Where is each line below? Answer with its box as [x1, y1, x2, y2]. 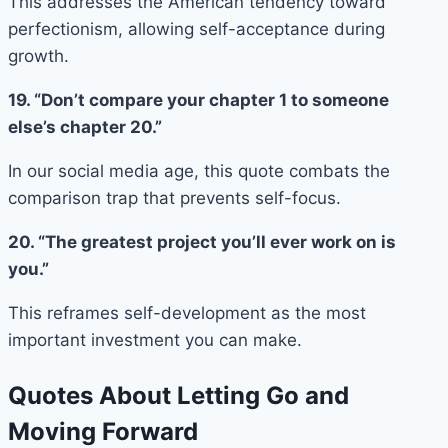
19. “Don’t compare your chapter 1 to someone [8, 89, 389, 110]
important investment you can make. [8, 329, 302, 350]
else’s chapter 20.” [8, 116, 162, 137]
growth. [8, 45, 69, 66]
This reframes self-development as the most [8, 302, 366, 323]
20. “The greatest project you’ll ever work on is [8, 231, 396, 252]
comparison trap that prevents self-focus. [8, 187, 341, 208]
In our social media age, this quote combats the [8, 160, 390, 181]
